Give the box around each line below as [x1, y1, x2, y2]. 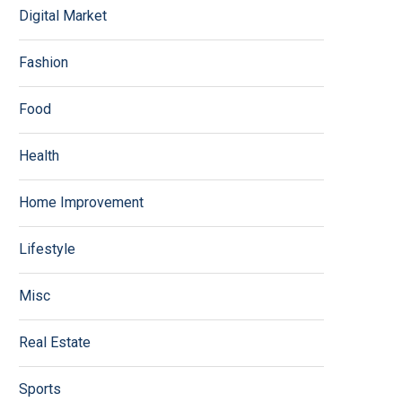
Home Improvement [19, 194, 144, 211]
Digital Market [19, 7, 107, 24]
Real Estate [19, 334, 91, 351]
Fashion [19, 54, 68, 71]
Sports [19, 380, 61, 398]
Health [19, 147, 59, 164]
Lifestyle [19, 240, 75, 258]
